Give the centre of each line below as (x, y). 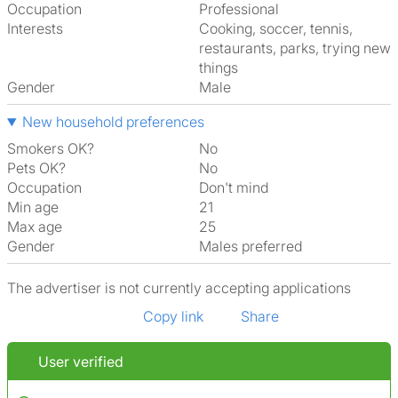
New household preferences (113, 122)
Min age (33, 207)
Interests (35, 28)
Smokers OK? (51, 148)
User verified (79, 362)
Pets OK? (36, 168)
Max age (35, 227)
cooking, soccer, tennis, (204, 28)
